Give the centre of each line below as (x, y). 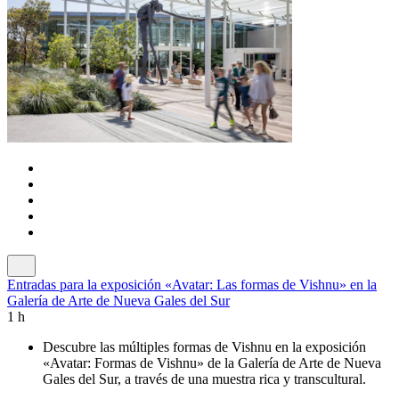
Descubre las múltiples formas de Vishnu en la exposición (204, 346)
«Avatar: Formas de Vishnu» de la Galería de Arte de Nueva (212, 362)
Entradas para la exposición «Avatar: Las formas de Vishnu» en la (192, 284)
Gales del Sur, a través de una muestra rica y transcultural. (204, 379)
